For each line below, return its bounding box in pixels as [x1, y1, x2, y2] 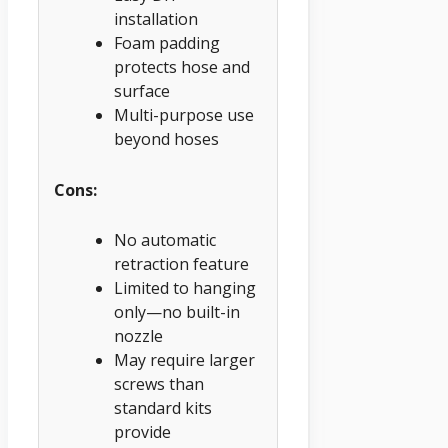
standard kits [114, 397, 212, 420]
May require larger [114, 349, 255, 372]
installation [114, 7, 198, 30]
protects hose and [114, 55, 250, 78]
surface [114, 79, 170, 102]
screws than [114, 373, 204, 396]
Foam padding [114, 31, 220, 54]
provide [114, 421, 171, 444]
